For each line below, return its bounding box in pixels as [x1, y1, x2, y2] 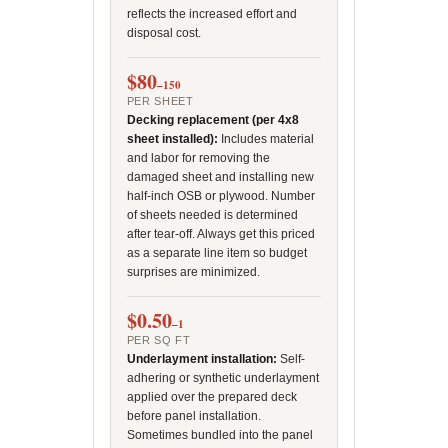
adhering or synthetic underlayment [126, 371, 319, 385]
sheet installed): [126, 132, 218, 146]
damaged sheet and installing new [126, 170, 314, 184]
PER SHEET [126, 95, 194, 107]
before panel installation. [126, 409, 261, 423]
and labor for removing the [126, 151, 270, 165]
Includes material [217, 132, 314, 146]
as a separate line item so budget [126, 246, 307, 260]
